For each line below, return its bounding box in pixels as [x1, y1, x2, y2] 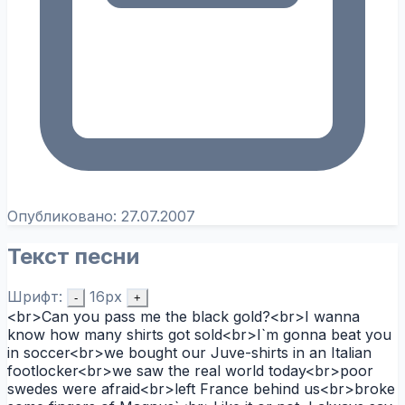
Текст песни [7, 242, 139, 269]
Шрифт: [7, 287, 62, 306]
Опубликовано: [7, 206, 121, 225]
